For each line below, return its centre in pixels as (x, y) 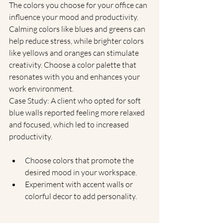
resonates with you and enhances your (75, 77)
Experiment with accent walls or (80, 184)
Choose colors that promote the (80, 160)
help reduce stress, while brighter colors (77, 41)
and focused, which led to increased (70, 124)
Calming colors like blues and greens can (78, 29)
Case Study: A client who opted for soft (76, 101)
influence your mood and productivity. (74, 17)
